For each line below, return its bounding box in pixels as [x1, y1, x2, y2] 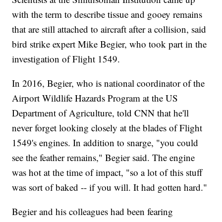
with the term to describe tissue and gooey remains [12, 8, 203, 21]
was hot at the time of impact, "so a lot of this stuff [12, 166, 203, 179]
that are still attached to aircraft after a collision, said [12, 23, 207, 36]
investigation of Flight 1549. [12, 53, 120, 65]
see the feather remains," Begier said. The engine [12, 151, 195, 164]
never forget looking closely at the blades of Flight [12, 121, 203, 134]
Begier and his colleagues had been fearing [12, 205, 173, 218]
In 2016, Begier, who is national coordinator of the [12, 77, 205, 90]
